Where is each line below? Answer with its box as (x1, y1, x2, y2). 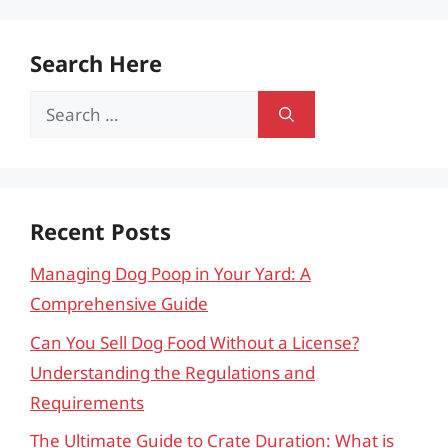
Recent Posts (30, 216, 171, 246)
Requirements (30, 390, 144, 414)
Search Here (30, 48, 162, 78)
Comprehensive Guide (30, 292, 208, 315)
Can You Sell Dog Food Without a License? (30, 330, 359, 354)
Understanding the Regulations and (30, 360, 315, 384)
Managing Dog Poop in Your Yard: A (30, 262, 311, 285)
